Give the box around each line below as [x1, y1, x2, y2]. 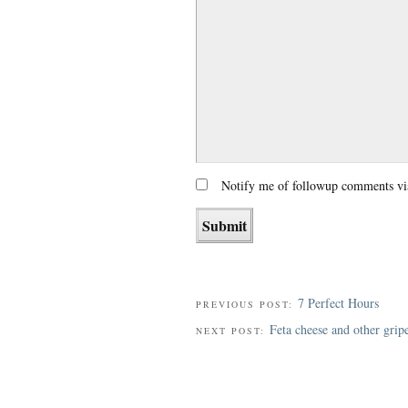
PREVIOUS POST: [195, 298, 298, 311]
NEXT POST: [195, 323, 270, 337]
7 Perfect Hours [297, 294, 379, 312]
